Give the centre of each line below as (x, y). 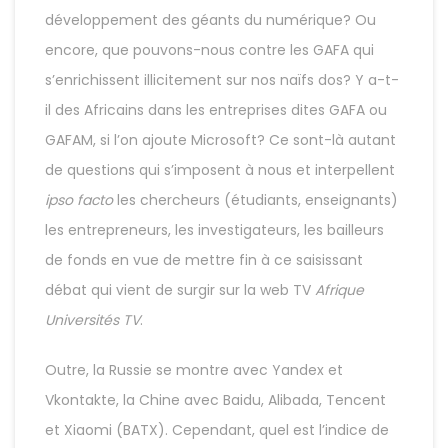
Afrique (339, 290)
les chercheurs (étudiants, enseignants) (255, 200)
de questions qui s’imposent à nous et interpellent (220, 170)
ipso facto (79, 200)
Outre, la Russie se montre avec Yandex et (194, 370)
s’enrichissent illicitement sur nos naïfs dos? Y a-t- (222, 80)
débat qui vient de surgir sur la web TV (180, 290)
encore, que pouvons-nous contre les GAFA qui (209, 50)
